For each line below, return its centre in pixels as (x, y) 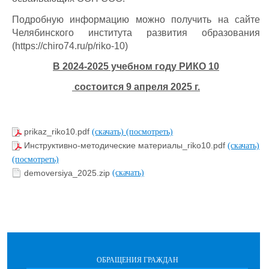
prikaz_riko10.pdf (58, 132)
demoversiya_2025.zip (68, 173)
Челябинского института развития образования (136, 33)
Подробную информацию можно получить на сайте (136, 20)
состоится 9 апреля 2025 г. (136, 87)
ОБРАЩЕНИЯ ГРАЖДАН (137, 260)
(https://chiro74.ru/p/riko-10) (70, 46)
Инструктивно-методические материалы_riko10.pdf (126, 146)
